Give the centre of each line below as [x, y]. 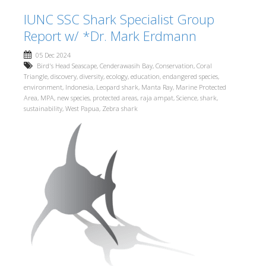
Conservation [175, 66]
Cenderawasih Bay [126, 66]
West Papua [82, 108]
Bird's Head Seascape [67, 66]
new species [73, 98]
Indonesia [79, 87]
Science [187, 98]
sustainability [43, 108]
